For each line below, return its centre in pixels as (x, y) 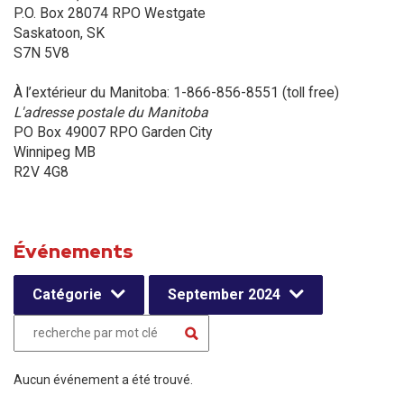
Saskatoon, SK (59, 33)
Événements (73, 251)
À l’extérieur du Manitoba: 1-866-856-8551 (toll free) (176, 92)
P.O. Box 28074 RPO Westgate (110, 13)
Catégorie (67, 294)
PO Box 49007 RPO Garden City (113, 132)
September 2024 (224, 294)
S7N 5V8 (41, 53)
